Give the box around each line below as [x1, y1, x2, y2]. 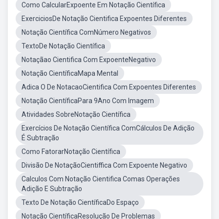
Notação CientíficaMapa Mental [22, 69, 118, 77]
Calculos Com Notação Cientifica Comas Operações [22, 175, 180, 183]
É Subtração [22, 134, 59, 142]
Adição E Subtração [22, 185, 82, 193]
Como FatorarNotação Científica [22, 148, 120, 155]
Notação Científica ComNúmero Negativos [22, 28, 151, 36]
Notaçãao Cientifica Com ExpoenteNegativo [22, 56, 156, 64]
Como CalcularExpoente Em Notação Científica [22, 1, 165, 9]
